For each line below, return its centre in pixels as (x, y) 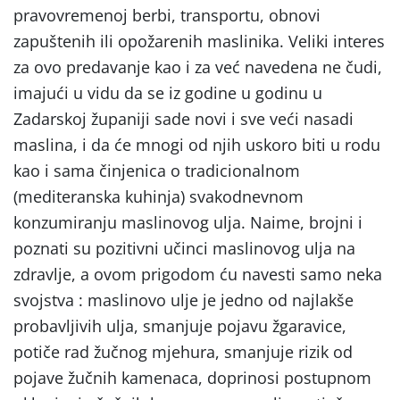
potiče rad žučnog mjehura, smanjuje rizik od (183, 351)
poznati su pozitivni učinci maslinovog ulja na (184, 248)
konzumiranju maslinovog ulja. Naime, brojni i (188, 222)
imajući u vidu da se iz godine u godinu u (168, 92)
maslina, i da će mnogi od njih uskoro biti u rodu (197, 144)
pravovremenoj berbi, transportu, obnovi (167, 15)
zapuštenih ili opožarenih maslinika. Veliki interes (199, 41)
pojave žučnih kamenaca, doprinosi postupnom (192, 377)
